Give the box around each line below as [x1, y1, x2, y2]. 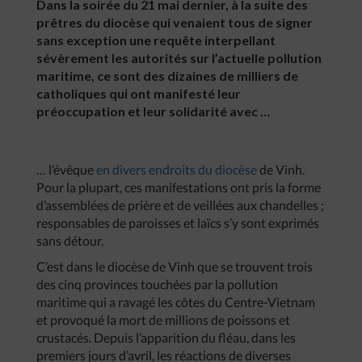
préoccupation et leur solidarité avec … [36, 103, 270, 119]
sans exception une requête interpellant [36, 32, 276, 48]
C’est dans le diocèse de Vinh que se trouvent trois [36, 259, 313, 274]
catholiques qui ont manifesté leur [36, 86, 241, 101]
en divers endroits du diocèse [96, 162, 257, 177]
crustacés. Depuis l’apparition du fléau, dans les [36, 330, 296, 345]
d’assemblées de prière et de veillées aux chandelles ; [36, 197, 324, 213]
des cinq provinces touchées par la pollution [36, 276, 278, 292]
